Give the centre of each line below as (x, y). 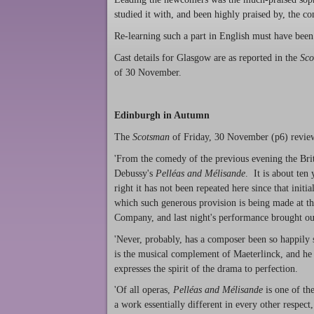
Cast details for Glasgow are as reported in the (207, 57)
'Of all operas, (144, 290)
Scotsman (152, 137)
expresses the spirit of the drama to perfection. (206, 268)
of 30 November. (148, 72)
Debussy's (135, 173)
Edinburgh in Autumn (162, 116)
